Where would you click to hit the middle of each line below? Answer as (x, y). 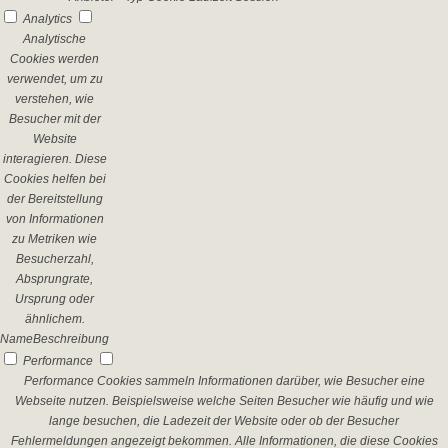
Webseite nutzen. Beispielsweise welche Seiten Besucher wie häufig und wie (224, 401)
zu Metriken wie (54, 239)
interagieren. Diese (54, 159)
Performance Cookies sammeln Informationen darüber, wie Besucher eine (224, 381)
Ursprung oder (54, 299)
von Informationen (54, 219)
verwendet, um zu (54, 79)
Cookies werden (54, 59)
